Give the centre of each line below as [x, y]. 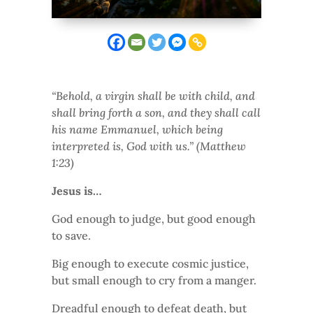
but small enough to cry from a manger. [154, 280]
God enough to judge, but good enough [154, 218]
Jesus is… [78, 190]
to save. [71, 235]
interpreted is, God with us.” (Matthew [149, 146]
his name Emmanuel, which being [137, 129]
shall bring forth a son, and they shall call [156, 112]
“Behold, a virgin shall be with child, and [153, 95]
